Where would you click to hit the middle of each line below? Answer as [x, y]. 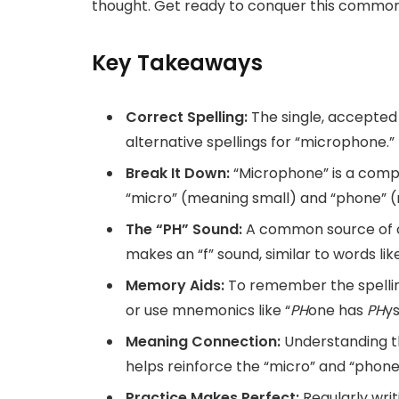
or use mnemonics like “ [208, 310]
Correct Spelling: [187, 117]
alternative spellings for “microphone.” [260, 142]
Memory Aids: [175, 285]
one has [338, 310]
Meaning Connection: [203, 341]
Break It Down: [178, 173]
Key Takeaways [177, 62]
